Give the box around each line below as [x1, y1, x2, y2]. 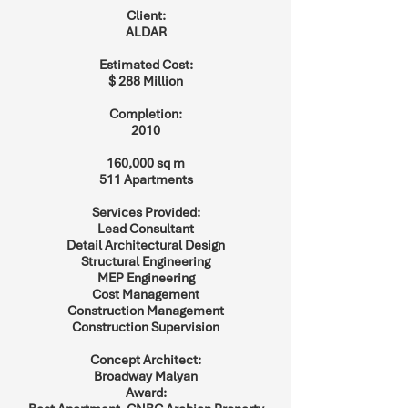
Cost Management [92, 286, 199, 302]
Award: [125, 384, 167, 401]
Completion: [109, 106, 182, 122]
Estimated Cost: [98, 56, 193, 73]
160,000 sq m [107, 155, 185, 171]
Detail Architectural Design [66, 237, 225, 253]
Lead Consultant [97, 220, 194, 237]
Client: [126, 7, 166, 24]
